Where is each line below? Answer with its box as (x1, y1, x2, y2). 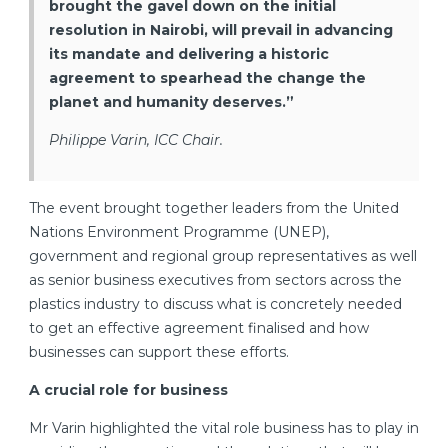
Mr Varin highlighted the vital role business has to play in (29, 419, 419, 438)
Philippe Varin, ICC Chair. (49, 131, 223, 150)
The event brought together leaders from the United (29, 199, 399, 218)
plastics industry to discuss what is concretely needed (29, 295, 402, 314)
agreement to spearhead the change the (49, 69, 366, 88)
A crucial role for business (29, 381, 228, 400)
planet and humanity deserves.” (49, 93, 294, 112)
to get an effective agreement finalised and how (29, 319, 369, 338)
